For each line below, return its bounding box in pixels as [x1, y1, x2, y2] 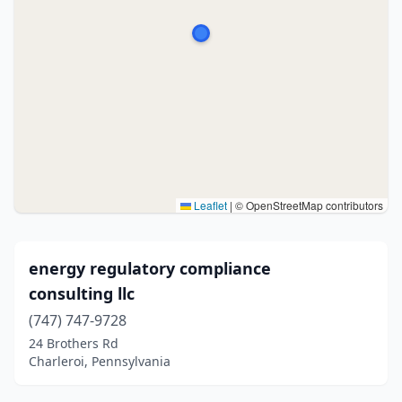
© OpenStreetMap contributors [232, 197, 383, 213]
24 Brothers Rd [29, 335, 118, 352]
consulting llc [29, 283, 135, 304]
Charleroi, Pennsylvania [29, 353, 170, 370]
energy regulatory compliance [29, 258, 271, 279]
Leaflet [191, 197, 227, 213]
